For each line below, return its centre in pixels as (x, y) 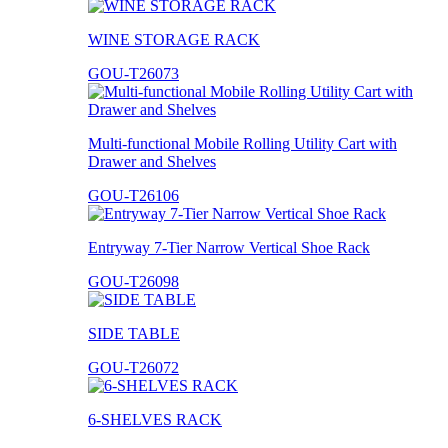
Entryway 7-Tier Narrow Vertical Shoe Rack (229, 247)
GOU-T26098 (133, 281)
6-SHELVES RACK (155, 419)
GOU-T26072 (133, 367)
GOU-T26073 (133, 73)
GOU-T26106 (133, 195)
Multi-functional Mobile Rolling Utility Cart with (242, 143)
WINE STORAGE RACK (174, 39)
